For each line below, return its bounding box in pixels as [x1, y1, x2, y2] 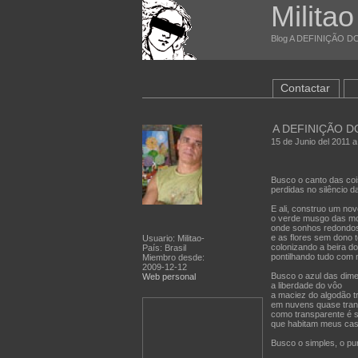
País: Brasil [141, 243, 186, 253]
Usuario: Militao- [141, 233, 205, 243]
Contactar [280, 82, 330, 94]
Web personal [141, 272, 196, 281]
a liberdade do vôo [270, 280, 342, 290]
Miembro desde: [141, 253, 205, 262]
